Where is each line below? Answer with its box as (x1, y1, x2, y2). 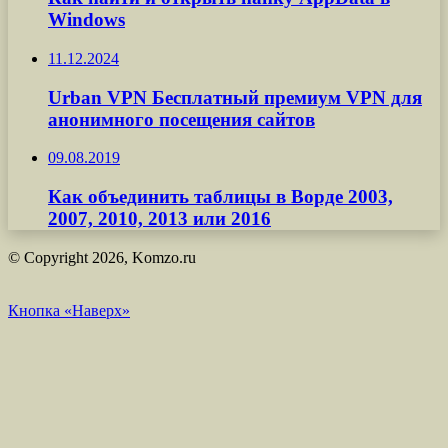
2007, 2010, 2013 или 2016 (48, 207, 271, 229)
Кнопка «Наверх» (8, 301, 130, 319)
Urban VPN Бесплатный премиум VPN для (48, 86, 422, 108)
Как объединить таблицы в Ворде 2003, (48, 185, 393, 207)
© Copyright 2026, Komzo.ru (8, 248, 196, 266)
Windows (48, 9, 125, 31)
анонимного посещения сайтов (48, 108, 315, 130)
